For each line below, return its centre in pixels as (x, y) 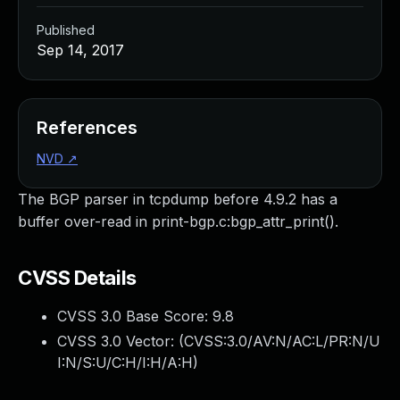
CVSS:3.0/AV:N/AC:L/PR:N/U (282, 341)
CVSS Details (77, 278)
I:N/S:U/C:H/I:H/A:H (125, 362)
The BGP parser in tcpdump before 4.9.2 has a (178, 199)
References (87, 128)
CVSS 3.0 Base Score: (135, 316)
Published (66, 30)
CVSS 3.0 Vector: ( (121, 341)
